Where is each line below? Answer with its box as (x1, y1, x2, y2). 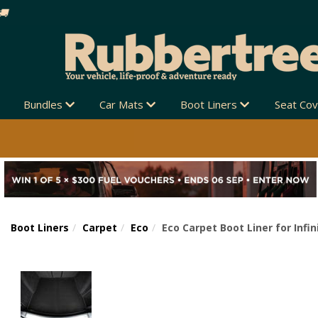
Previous (110, 247, 169, 267)
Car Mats (99, 97, 146, 111)
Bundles (23, 97, 65, 111)
